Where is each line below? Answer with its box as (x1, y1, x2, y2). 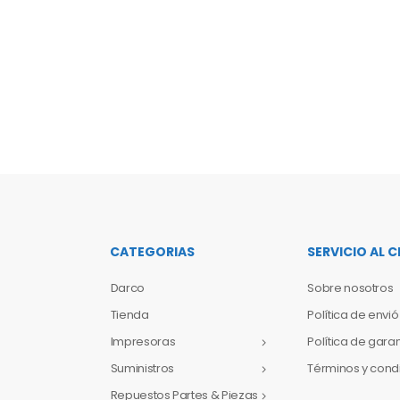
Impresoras (110, 333, 176, 350)
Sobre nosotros (307, 279, 394, 296)
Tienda (110, 306, 149, 323)
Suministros (110, 360, 174, 377)
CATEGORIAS (109, 243, 195, 261)
